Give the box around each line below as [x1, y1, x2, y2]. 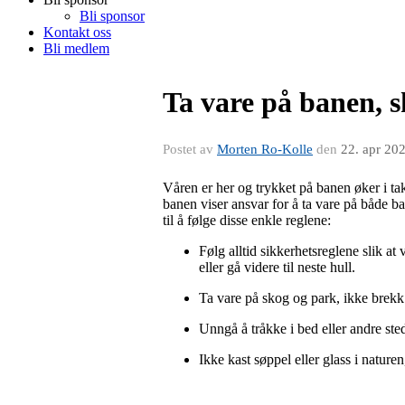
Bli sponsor [80, 8, 145, 24]
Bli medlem [43, 41, 109, 56]
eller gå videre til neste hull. [199, 259, 355, 275]
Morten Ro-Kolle [217, 142, 313, 156]
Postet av [163, 142, 217, 156]
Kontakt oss [43, 24, 111, 40]
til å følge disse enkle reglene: [163, 212, 331, 228]
